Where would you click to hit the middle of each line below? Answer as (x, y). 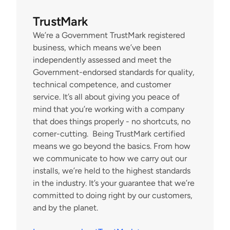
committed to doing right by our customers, (113, 195)
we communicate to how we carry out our (110, 158)
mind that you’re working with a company (109, 109)
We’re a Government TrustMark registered (109, 35)
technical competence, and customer (102, 84)
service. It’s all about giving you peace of (106, 97)
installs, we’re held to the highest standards (112, 171)
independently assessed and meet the (102, 60)
